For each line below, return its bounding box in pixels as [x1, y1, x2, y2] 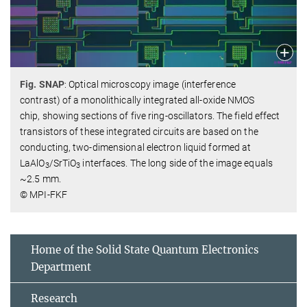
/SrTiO [49, 157, 77, 169]
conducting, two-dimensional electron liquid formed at [20, 141, 251, 153]
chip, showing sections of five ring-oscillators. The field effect [20, 110, 280, 121]
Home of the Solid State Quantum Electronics [31, 243, 259, 256]
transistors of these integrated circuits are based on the [20, 125, 258, 137]
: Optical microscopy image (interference [64, 78, 236, 90]
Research [31, 291, 77, 305]
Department [31, 260, 91, 273]
